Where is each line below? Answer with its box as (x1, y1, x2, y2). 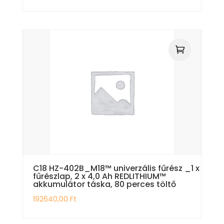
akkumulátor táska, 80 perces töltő (32, 178, 176, 190)
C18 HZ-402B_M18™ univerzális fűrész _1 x (32, 162, 199, 174)
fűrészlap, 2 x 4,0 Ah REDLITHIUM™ (32, 170, 166, 182)
